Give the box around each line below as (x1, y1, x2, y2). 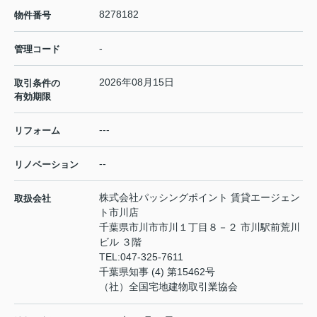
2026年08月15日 (99, 76, 174, 88)
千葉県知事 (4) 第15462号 (99, 266, 215, 278)
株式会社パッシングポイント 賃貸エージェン (99, 192, 300, 204)
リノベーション (14, 159, 79, 171)
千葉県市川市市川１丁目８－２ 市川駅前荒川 (99, 221, 300, 234)
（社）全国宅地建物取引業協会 (99, 281, 238, 293)
